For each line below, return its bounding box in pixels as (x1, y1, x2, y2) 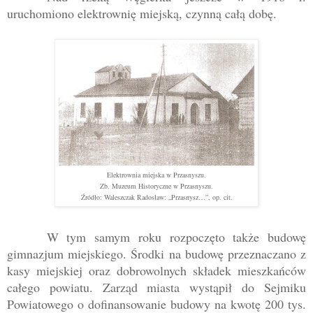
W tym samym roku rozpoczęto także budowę (46, 228, 306, 245)
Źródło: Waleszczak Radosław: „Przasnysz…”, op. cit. (80, 191, 233, 202)
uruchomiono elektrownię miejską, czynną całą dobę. (7, 4, 277, 22)
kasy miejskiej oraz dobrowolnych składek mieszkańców (7, 261, 306, 279)
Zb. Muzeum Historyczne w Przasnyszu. (100, 180, 213, 191)
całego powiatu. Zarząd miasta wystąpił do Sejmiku (7, 278, 306, 296)
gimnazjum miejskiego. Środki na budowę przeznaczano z (7, 245, 306, 262)
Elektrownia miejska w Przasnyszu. (107, 169, 206, 180)
